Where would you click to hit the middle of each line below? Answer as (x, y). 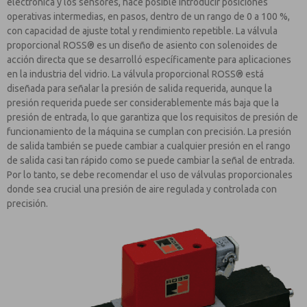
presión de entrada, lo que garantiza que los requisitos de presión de (152, 117)
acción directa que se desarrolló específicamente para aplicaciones (149, 59)
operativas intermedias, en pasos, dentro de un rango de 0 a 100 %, (148, 16)
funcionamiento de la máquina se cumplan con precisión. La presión (149, 131)
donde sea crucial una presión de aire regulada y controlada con (142, 189)
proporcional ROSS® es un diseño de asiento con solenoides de (142, 45)
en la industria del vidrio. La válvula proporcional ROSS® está (135, 74)
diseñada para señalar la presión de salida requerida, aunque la (139, 88)
